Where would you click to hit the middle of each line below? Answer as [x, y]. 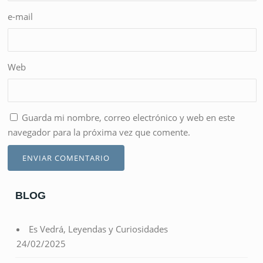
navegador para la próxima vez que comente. [99, 132]
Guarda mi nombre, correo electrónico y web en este [129, 118]
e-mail [21, 17]
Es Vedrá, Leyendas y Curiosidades [99, 229]
